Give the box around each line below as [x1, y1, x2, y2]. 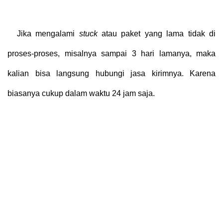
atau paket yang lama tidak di [97, 29, 216, 38]
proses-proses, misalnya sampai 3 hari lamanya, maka [7, 49, 216, 58]
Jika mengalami [16, 29, 79, 38]
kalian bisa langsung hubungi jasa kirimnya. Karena [7, 69, 216, 78]
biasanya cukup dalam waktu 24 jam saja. [7, 89, 155, 98]
